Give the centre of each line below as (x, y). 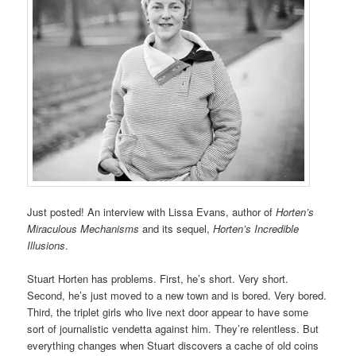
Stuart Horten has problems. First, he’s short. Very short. (158, 278)
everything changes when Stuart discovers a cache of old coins (173, 345)
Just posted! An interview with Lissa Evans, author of (152, 211)
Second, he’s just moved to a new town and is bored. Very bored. (177, 295)
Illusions (46, 245)
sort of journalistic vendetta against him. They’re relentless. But (173, 328)
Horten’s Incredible (256, 228)
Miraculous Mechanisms (83, 228)
